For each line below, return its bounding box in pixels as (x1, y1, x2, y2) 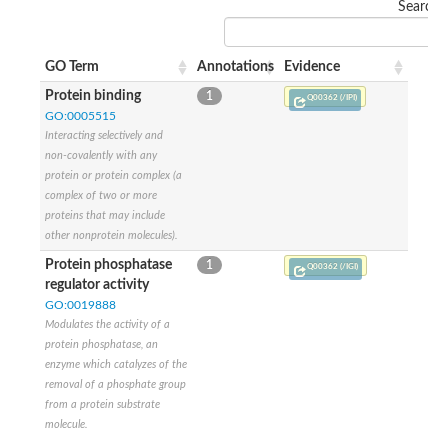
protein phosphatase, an (45, 338, 158, 350)
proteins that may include (45, 209, 165, 221)
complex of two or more (45, 189, 157, 201)
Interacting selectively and (45, 129, 163, 141)
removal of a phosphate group (45, 378, 186, 390)
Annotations (197, 59, 274, 74)
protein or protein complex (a (45, 169, 182, 181)
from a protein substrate (45, 398, 160, 410)
